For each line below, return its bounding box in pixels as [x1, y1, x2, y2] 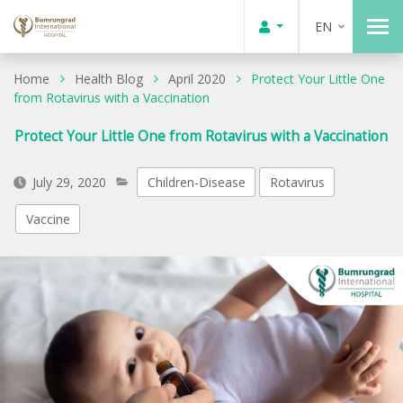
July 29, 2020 [32, 174, 106, 192]
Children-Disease [147, 174, 246, 192]
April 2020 [168, 69, 226, 87]
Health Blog [75, 69, 143, 87]
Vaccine [25, 210, 70, 228]
